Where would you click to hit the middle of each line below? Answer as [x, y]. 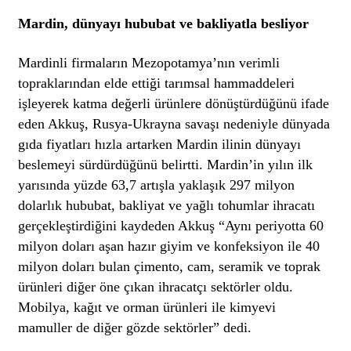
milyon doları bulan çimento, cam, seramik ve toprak [170, 266]
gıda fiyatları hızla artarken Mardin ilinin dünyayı [160, 144]
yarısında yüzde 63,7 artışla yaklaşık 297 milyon [157, 185]
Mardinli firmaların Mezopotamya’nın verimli [149, 62]
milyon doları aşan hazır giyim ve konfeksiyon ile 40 [169, 246]
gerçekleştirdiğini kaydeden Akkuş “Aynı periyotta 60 [171, 225]
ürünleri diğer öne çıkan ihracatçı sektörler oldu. [156, 286]
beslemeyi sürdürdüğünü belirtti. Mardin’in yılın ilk [166, 164]
